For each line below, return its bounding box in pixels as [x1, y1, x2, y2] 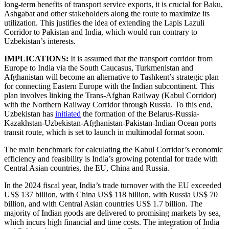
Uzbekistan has [4, 109, 55, 119]
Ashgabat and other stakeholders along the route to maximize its [4, 9, 210, 18]
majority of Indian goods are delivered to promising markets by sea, [4, 209, 221, 218]
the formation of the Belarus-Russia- [81, 109, 199, 119]
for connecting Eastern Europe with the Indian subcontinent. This [4, 82, 214, 91]
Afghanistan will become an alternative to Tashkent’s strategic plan [4, 73, 219, 82]
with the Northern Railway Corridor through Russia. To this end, [4, 100, 213, 109]
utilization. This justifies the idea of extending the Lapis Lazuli [4, 18, 204, 28]
